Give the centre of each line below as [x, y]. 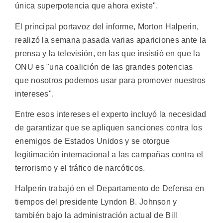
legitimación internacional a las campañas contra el [109, 154]
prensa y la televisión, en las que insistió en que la [108, 53]
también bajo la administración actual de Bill [96, 216]
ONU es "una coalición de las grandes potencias [104, 67]
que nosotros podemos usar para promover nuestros [111, 80]
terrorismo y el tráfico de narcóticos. [80, 168]
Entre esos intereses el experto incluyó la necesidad [111, 114]
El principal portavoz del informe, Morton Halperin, [107, 26]
